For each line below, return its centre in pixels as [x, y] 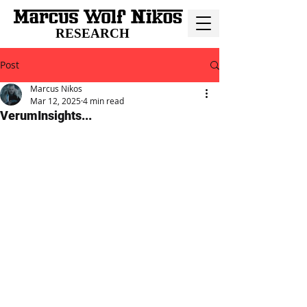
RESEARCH [93, 33]
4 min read [103, 101]
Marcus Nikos [56, 88]
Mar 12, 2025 [56, 101]
